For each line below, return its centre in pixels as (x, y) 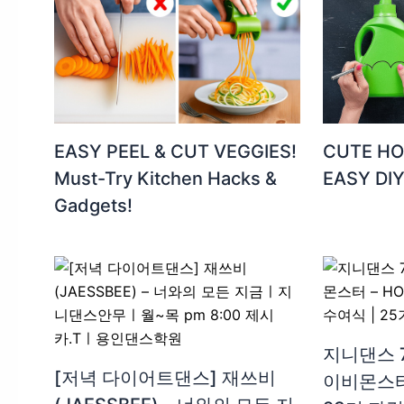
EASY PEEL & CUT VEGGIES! (175, 152)
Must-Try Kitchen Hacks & (165, 179)
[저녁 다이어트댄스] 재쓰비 (165, 378)
